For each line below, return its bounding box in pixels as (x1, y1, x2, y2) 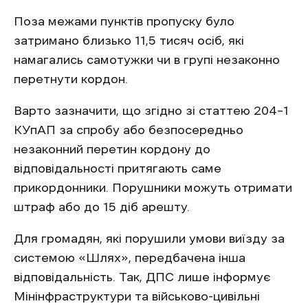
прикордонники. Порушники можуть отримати (14, 181, 292, 194)
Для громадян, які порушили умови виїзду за (14, 232, 285, 245)
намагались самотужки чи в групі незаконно (14, 54, 280, 66)
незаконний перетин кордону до (14, 143, 210, 155)
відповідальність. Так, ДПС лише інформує (14, 271, 271, 283)
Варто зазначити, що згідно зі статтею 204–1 (14, 104, 289, 117)
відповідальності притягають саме (14, 162, 221, 175)
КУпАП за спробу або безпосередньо (14, 124, 243, 136)
